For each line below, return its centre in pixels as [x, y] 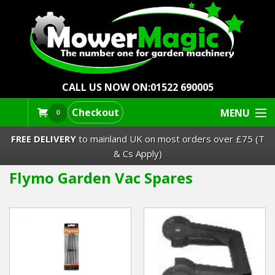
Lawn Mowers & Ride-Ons [72, 188]
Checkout [95, 112]
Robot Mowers [45, 218]
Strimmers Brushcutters [69, 248]
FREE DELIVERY [43, 138]
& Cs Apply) [137, 153]
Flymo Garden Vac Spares [101, 178]
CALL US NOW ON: [106, 87]
